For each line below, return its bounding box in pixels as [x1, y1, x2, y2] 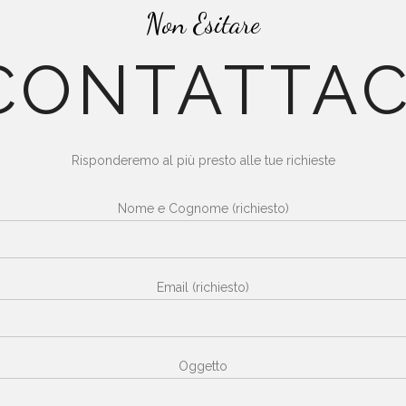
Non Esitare [146, 6, 260, 40]
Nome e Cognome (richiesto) [117, 200, 289, 216]
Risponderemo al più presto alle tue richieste [71, 152, 335, 168]
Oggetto [179, 358, 227, 373]
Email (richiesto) [157, 279, 249, 295]
